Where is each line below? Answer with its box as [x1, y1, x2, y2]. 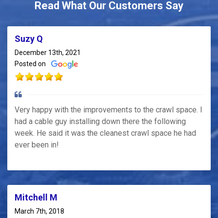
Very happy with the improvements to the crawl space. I [15, 105, 202, 114]
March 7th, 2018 [15, 207, 64, 215]
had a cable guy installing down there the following [15, 116, 186, 126]
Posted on [15, 60, 47, 68]
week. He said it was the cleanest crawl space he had [15, 128, 196, 138]
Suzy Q [15, 34, 43, 44]
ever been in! [15, 140, 59, 149]
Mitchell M [15, 192, 57, 202]
